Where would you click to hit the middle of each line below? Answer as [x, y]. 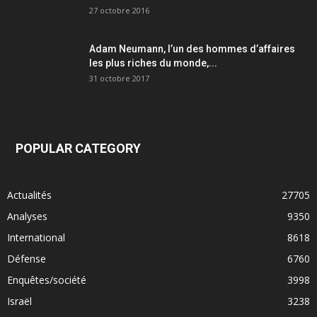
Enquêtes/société [47, 280]
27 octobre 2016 [119, 11]
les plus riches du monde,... [153, 63]
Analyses [27, 217]
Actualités [29, 195]
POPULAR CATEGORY [78, 149]
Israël [19, 301]
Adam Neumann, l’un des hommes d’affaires [192, 49]
